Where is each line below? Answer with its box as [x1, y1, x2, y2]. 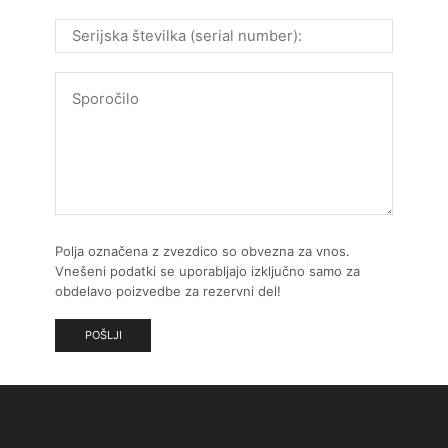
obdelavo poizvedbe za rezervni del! [55, 282, 281, 299]
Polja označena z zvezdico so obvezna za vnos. [55, 242, 350, 259]
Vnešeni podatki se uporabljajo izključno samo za [55, 262, 360, 279]
